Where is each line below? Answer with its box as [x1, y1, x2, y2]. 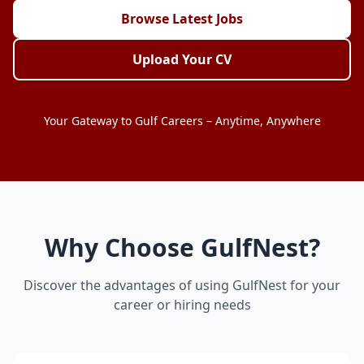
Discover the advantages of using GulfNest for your [24, 276, 340, 294]
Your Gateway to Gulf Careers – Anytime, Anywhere [43, 113, 321, 128]
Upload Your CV [132, 50, 232, 68]
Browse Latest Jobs [121, 10, 243, 28]
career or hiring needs [113, 296, 251, 314]
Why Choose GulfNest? [44, 231, 320, 264]
